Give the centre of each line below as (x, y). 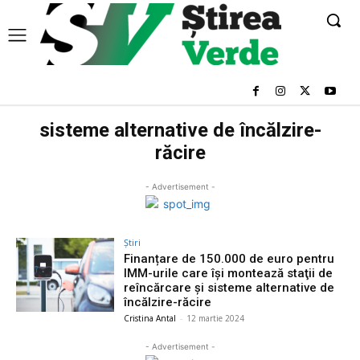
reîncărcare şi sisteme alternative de (229, 287)
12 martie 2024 (216, 318)
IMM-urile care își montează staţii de (229, 273)
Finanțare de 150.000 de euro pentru (229, 258)
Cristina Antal (150, 318)
